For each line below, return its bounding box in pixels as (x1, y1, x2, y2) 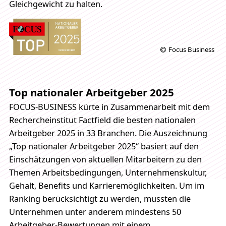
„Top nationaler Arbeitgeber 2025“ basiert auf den (9, 141, 199, 152)
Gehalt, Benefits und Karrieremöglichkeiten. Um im (9, 180, 204, 192)
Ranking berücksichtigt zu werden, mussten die (9, 193, 191, 205)
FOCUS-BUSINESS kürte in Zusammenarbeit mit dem (9, 101, 210, 113)
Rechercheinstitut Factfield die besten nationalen (9, 115, 196, 126)
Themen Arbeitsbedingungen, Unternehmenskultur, (9, 167, 207, 179)
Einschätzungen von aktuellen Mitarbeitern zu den (9, 154, 202, 165)
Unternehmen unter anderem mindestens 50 (9, 206, 181, 218)
